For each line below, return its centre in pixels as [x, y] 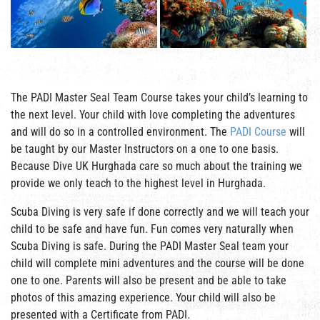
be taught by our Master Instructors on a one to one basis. [145, 149]
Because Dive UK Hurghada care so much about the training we [156, 166]
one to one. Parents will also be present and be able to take [149, 280]
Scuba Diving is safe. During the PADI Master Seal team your [150, 246]
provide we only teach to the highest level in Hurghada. [138, 183]
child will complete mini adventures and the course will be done [157, 263]
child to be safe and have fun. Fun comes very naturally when [152, 229]
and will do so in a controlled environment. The [120, 131]
